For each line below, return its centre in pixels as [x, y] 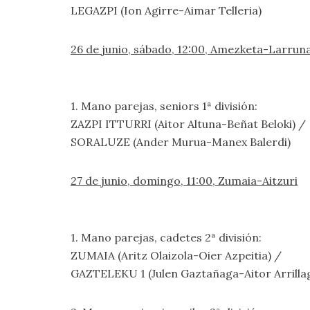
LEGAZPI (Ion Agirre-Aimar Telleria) [166, 10]
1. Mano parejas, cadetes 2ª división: [166, 237]
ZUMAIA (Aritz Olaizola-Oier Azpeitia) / [176, 255]
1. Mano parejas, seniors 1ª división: [164, 106]
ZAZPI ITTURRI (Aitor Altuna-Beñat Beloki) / [188, 124]
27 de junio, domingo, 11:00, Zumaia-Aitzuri [184, 181]
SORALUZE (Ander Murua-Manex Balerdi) [181, 142]
